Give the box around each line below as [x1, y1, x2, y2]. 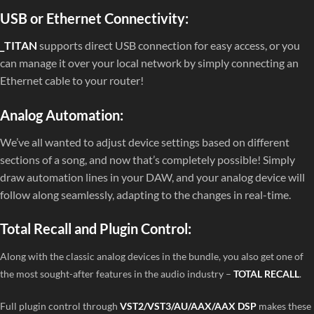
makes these [257, 300, 311, 313]
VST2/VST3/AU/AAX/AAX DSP [120, 300, 257, 313]
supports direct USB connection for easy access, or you [37, 38, 300, 52]
